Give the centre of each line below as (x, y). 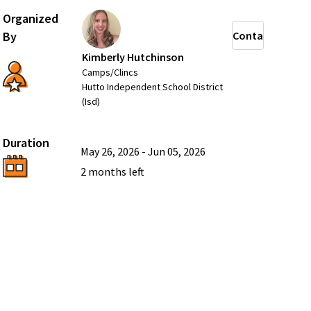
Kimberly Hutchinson (133, 57)
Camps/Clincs (110, 72)
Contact (253, 35)
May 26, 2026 (110, 151)
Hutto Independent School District (152, 87)
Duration (26, 143)
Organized (30, 18)
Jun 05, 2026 (176, 151)
